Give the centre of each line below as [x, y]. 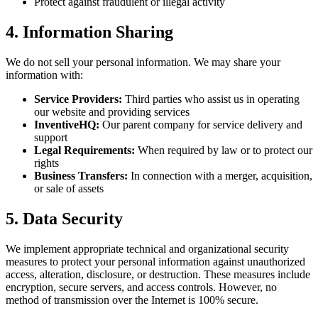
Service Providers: [78, 99]
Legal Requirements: [84, 150]
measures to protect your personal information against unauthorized [155, 262]
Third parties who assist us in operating [211, 99]
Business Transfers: [81, 176]
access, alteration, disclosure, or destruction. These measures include [158, 275]
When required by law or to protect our [224, 150]
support [51, 138]
